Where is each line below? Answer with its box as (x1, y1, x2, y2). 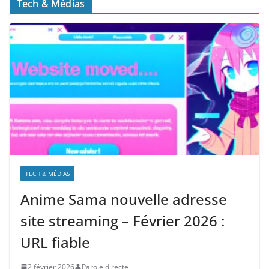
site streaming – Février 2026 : (20, 210, 225, 231)
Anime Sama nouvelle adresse (20, 189, 227, 209)
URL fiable (20, 232, 90, 252)
